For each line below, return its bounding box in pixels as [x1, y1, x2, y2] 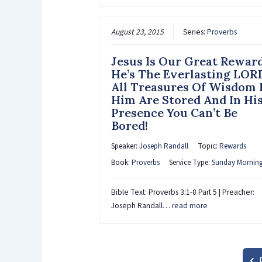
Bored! [111, 118, 148, 133]
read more [171, 200, 208, 212]
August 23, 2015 [111, 26, 164, 38]
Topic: [197, 141, 219, 152]
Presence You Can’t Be [111, 105, 237, 120]
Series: [182, 26, 207, 38]
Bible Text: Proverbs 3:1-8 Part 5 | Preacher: [111, 187, 254, 198]
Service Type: [168, 157, 212, 168]
